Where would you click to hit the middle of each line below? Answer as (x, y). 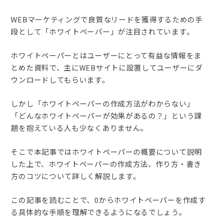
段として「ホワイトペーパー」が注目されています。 (102, 31)
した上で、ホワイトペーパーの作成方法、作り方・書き (106, 164)
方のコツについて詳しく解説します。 (76, 176)
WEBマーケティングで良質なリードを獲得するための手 (107, 19)
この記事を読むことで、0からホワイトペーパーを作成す (108, 200)
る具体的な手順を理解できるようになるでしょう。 (99, 212)
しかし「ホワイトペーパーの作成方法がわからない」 (103, 103)
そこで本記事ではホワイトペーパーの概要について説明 (106, 152)
